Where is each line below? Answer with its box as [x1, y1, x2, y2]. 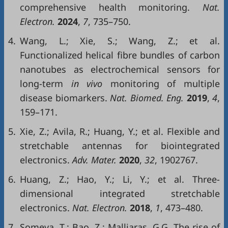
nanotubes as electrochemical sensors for [20, 63, 220, 75]
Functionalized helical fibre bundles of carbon [20, 49, 220, 61]
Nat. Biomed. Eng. [107, 92, 187, 104]
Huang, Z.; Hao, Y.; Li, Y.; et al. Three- [20, 173, 220, 185]
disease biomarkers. [20, 92, 107, 104]
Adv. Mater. [70, 154, 119, 166]
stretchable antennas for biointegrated [20, 139, 220, 152]
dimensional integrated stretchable [20, 187, 220, 199]
